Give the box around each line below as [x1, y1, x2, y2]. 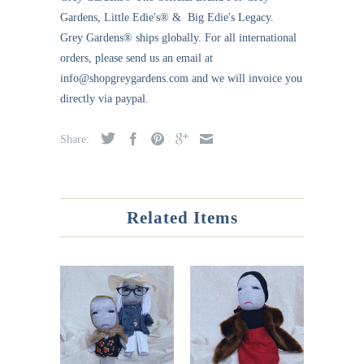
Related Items [126, 208, 238, 228]
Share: [60, 133, 93, 146]
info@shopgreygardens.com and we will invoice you [60, 72, 302, 85]
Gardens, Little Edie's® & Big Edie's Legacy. [60, 11, 274, 24]
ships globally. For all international [132, 32, 297, 45]
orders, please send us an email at [60, 52, 213, 65]
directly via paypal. [60, 93, 149, 106]
